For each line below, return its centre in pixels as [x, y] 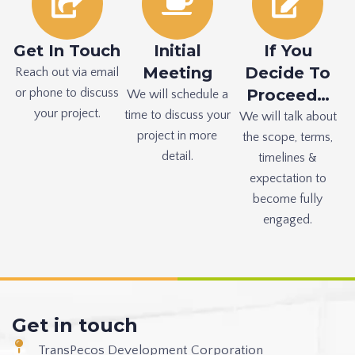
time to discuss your [177, 115]
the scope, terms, [288, 137]
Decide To [288, 73]
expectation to [288, 178]
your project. [67, 113]
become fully [288, 198]
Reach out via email [67, 72]
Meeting [177, 73]
